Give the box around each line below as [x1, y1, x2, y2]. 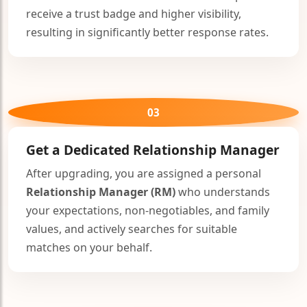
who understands [175, 184, 270, 200]
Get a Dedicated [26, 140, 133, 160]
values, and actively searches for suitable [26, 221, 237, 237]
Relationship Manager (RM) [26, 184, 175, 200]
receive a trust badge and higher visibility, [26, 6, 241, 22]
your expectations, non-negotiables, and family [26, 203, 269, 219]
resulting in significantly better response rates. [26, 25, 269, 40]
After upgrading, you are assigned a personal [26, 166, 261, 182]
